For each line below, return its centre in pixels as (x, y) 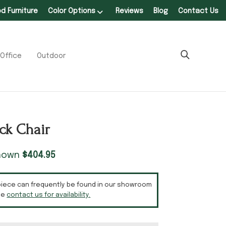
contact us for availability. (49, 195)
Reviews (129, 11)
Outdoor (51, 56)
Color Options (72, 11)
